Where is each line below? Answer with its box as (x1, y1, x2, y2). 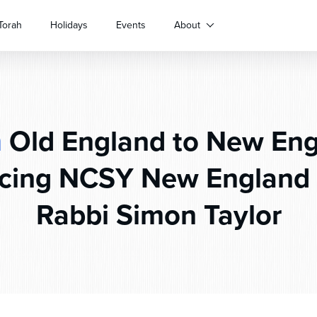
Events (116, 18, 146, 32)
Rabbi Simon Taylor (35, 194, 282, 235)
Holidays (50, 18, 88, 32)
